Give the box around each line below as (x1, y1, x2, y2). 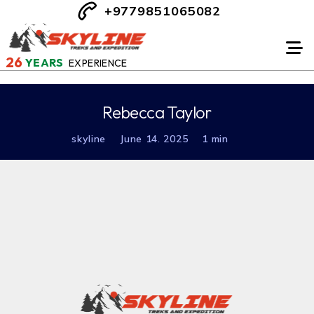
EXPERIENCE (69, 57, 128, 70)
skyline (71, 132, 107, 145)
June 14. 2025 (120, 132, 189, 145)
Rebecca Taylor (102, 102, 212, 123)
